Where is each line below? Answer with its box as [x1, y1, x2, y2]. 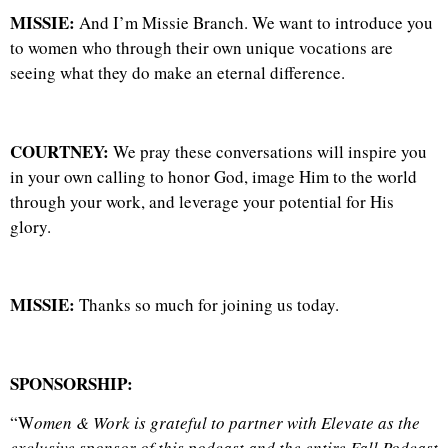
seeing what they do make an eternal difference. [10, 60, 345, 84]
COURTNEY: [10, 138, 113, 164]
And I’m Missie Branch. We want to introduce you [79, 10, 433, 34]
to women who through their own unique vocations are [10, 35, 393, 59]
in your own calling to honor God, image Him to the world [10, 164, 417, 188]
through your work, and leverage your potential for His [10, 189, 394, 213]
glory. [10, 214, 57, 238]
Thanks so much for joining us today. [79, 293, 339, 317]
